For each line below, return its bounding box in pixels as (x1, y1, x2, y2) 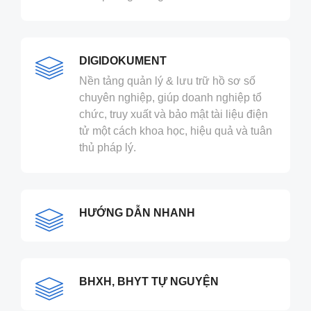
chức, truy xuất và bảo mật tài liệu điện (79, 108, 268, 121)
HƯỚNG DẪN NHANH (79, 207, 195, 219)
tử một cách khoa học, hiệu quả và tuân (79, 125, 272, 137)
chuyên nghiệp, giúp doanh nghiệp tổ (79, 92, 262, 104)
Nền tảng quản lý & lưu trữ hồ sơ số (79, 75, 255, 87)
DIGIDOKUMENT (79, 55, 167, 67)
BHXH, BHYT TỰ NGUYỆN (79, 276, 219, 288)
